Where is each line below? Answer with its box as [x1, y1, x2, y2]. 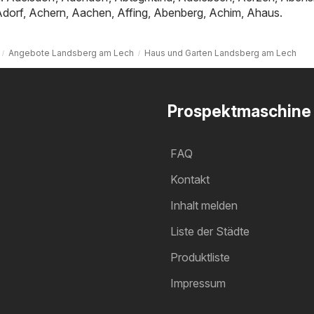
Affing [117, 5, 148, 20]
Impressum [170, 275, 226, 290]
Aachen [71, 5, 111, 20]
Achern [29, 5, 66, 20]
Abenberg [153, 5, 203, 20]
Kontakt [170, 172, 210, 186]
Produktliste [170, 250, 230, 264]
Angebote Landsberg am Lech [8, 47, 134, 58]
